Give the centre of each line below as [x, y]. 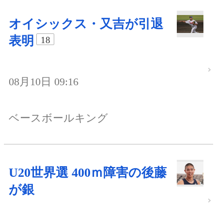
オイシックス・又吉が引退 [86, 24]
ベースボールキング [58, 118]
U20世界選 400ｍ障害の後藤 [88, 173]
